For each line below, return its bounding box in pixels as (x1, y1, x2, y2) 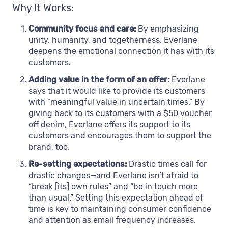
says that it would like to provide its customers (28, 85, 205, 96)
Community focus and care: (28, 23, 138, 34)
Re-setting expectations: (28, 159, 127, 169)
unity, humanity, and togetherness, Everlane (28, 35, 197, 45)
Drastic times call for (127, 159, 207, 169)
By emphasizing (138, 23, 199, 34)
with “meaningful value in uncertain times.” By (28, 97, 205, 107)
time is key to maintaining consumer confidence (28, 204, 211, 214)
